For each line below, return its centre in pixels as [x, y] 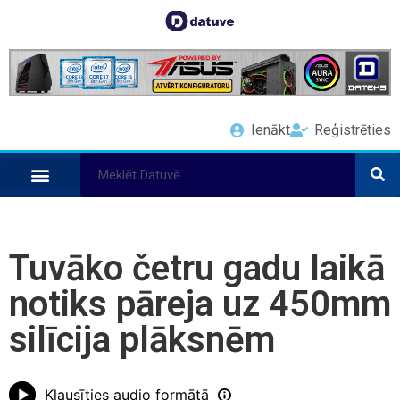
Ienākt [271, 129]
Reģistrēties [353, 129]
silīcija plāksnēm [142, 339]
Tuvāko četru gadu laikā [197, 268]
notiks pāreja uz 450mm [200, 304]
